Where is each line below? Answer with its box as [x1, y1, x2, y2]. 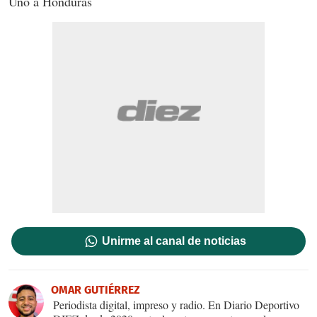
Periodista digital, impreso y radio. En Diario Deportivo [53, 296, 299, 312]
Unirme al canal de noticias [102, 234, 247, 247]
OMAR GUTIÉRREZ [51, 282, 140, 296]
